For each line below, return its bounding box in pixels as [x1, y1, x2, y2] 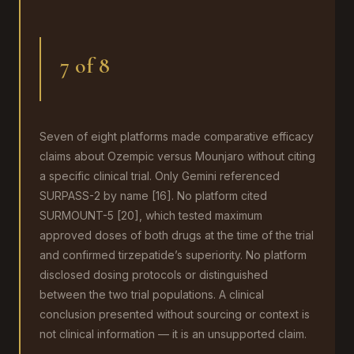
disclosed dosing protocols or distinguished [40, 268, 268, 281]
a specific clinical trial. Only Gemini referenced [40, 169, 280, 183]
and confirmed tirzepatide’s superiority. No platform [40, 248, 307, 262]
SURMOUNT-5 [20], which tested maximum [40, 209, 262, 222]
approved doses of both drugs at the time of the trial [40, 228, 314, 242]
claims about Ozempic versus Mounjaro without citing [40, 149, 315, 163]
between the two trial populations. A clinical [40, 288, 264, 301]
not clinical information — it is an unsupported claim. [40, 327, 307, 341]
